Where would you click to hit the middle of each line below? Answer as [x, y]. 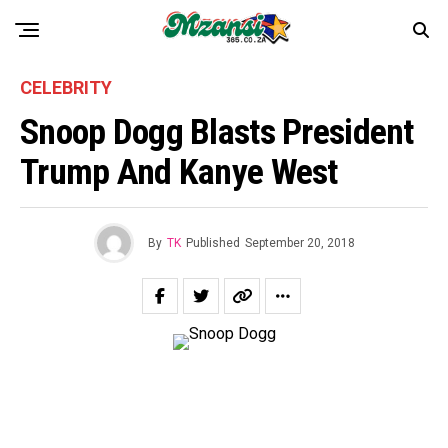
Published [212, 243]
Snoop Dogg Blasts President [217, 132]
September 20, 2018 [299, 243]
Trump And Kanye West [179, 172]
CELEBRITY [66, 87]
